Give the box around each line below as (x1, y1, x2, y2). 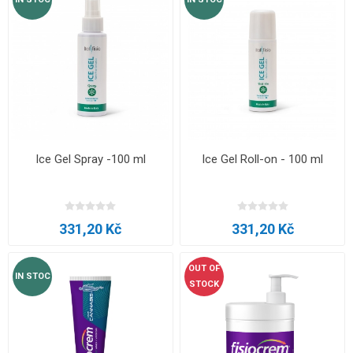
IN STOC (14, 271, 50, 282)
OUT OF (188, 263, 221, 274)
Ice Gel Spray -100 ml (35, 151, 146, 166)
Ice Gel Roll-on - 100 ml (202, 151, 324, 166)
